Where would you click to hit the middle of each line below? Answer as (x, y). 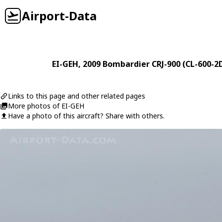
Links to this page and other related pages (77, 96)
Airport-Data (59, 16)
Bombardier (126, 64)
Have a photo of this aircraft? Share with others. (86, 116)
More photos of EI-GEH (46, 106)
